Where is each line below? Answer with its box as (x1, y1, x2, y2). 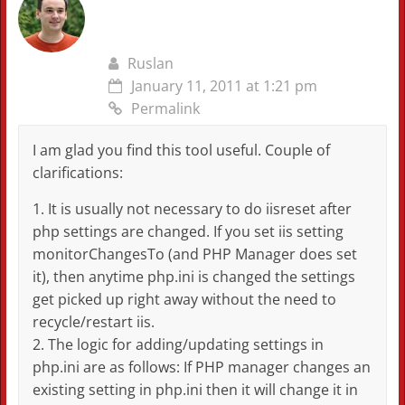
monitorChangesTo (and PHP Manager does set (32, 244, 357, 265)
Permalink (130, 99, 200, 119)
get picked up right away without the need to (32, 289, 336, 310)
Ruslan (127, 53, 174, 74)
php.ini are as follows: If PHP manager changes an (32, 357, 371, 378)
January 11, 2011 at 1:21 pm (130, 76, 317, 97)
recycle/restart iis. (32, 312, 155, 333)
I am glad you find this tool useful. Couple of (32, 140, 330, 161)
